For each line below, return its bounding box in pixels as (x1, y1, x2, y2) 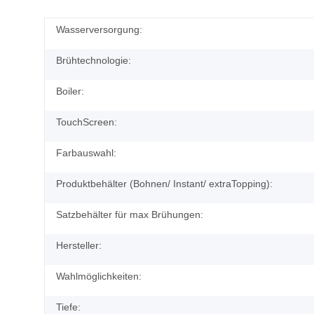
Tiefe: (56, 301, 81, 313)
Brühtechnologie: (56, 54, 131, 66)
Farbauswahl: (56, 146, 116, 158)
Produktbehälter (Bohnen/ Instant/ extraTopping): (56, 177, 273, 189)
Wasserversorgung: (56, 23, 142, 35)
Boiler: (56, 85, 84, 97)
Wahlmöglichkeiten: (56, 270, 142, 282)
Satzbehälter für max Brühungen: (56, 208, 203, 220)
